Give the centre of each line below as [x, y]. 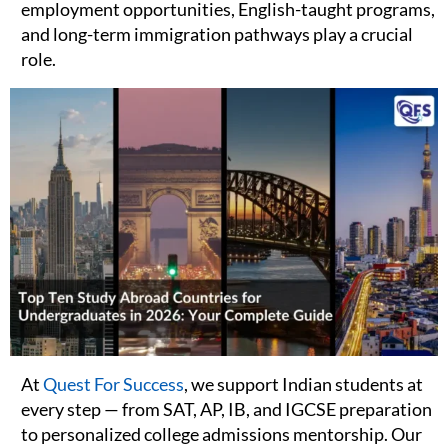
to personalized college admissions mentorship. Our [221, 433]
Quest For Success [113, 383]
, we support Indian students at [303, 383]
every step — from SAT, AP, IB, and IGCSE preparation [226, 408]
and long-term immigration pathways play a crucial [217, 34]
